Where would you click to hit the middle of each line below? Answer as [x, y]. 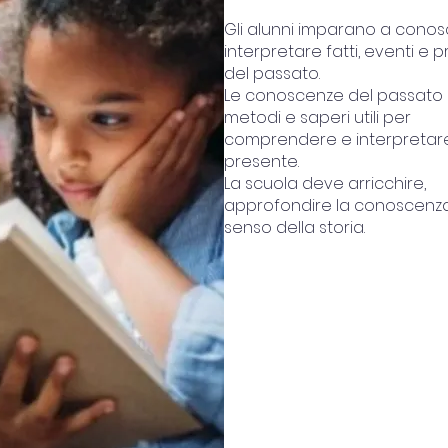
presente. [261, 161]
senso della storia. [294, 227]
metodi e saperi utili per [317, 117]
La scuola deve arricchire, [324, 183]
